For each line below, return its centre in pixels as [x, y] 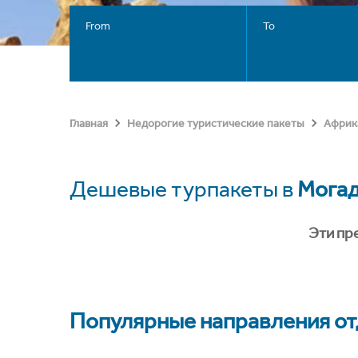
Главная [89, 123]
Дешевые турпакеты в [183, 189]
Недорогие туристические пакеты [216, 123]
